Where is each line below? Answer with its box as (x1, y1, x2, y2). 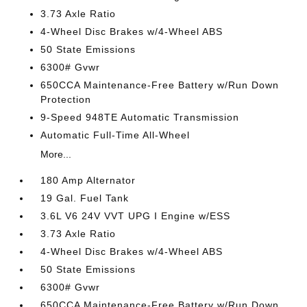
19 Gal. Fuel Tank (40, 193, 130, 204)
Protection (40, 94, 92, 105)
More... (40, 149, 72, 160)
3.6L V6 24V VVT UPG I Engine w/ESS (40, 210, 231, 221)
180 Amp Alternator (40, 175, 136, 186)
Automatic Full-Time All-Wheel (40, 130, 191, 140)
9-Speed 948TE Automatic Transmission (40, 112, 240, 123)
